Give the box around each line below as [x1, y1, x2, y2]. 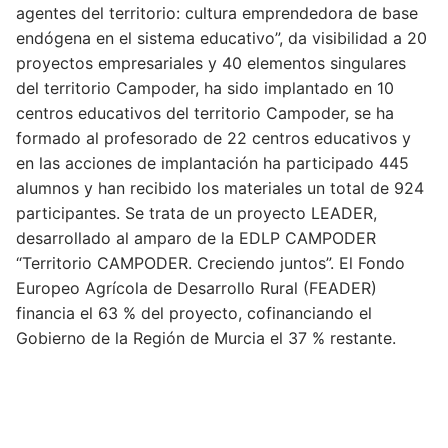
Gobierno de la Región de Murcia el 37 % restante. [16, 327, 396, 348]
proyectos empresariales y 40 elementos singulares [16, 52, 406, 73]
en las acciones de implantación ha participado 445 [16, 152, 409, 173]
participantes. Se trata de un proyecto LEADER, [16, 202, 377, 223]
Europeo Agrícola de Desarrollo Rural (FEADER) [16, 277, 377, 298]
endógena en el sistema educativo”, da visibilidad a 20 [16, 27, 427, 48]
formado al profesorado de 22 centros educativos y [16, 127, 411, 148]
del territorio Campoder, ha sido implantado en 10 [16, 77, 394, 98]
